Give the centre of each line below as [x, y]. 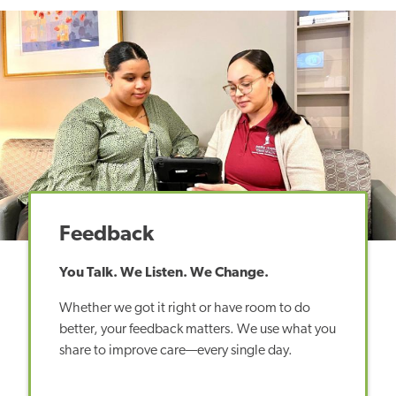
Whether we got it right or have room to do [185, 308]
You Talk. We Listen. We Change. [164, 273]
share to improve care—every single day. [176, 350]
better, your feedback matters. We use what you [198, 329]
